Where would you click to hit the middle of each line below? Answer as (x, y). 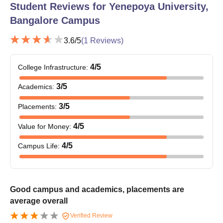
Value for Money (44, 126)
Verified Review (91, 215)
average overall (39, 201)
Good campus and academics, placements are (97, 189)
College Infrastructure (52, 67)
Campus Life (38, 146)
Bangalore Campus (55, 20)
